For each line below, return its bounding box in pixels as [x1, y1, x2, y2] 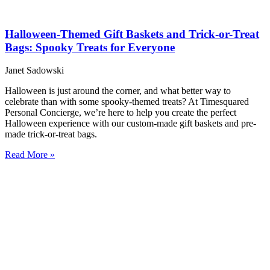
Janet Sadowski [5, 65, 64, 76]
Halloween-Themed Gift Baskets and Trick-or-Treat [5, 27, 259, 40]
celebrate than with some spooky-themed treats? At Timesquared [5, 96, 249, 107]
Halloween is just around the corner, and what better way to [5, 86, 231, 96]
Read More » [5, 149, 55, 160]
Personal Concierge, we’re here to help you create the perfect [5, 107, 236, 118]
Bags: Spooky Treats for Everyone [5, 40, 175, 54]
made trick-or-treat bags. [5, 129, 97, 140]
